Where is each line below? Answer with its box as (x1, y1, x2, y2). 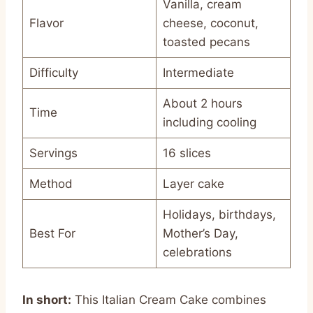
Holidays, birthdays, (162, 207, 276, 221)
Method (29, 176, 73, 191)
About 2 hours (162, 96, 242, 110)
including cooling (162, 115, 256, 129)
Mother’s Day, (162, 226, 238, 240)
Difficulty (29, 65, 78, 80)
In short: (22, 292, 71, 307)
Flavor (29, 15, 64, 30)
